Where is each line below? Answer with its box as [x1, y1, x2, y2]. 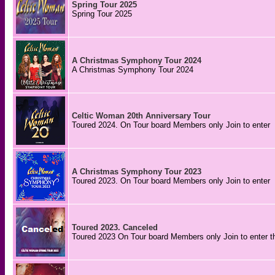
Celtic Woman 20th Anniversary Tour [72, 111, 211, 120]
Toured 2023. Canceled [72, 223, 158, 232]
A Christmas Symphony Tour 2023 [72, 167, 201, 176]
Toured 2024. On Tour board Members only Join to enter [72, 120, 270, 130]
